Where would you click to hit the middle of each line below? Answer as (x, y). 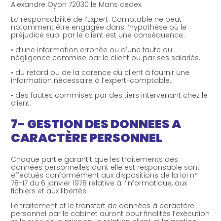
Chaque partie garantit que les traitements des (95, 159)
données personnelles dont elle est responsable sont (106, 167)
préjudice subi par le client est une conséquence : (99, 35)
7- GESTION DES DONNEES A (96, 124)
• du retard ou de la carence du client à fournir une (100, 73)
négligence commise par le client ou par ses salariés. (106, 58)
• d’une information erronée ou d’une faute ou (92, 50)
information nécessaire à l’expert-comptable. (91, 80)
